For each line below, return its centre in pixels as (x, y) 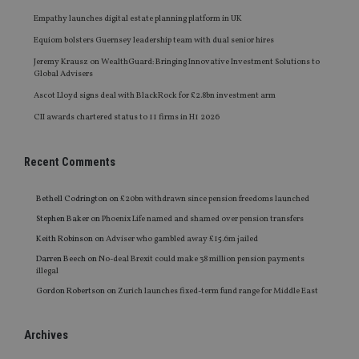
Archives (46, 336)
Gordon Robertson (71, 292)
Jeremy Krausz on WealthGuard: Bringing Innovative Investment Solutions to (177, 63)
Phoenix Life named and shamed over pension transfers (203, 220)
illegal (47, 272)
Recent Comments (70, 163)
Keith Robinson (65, 240)
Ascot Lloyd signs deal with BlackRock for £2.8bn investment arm (155, 96)
